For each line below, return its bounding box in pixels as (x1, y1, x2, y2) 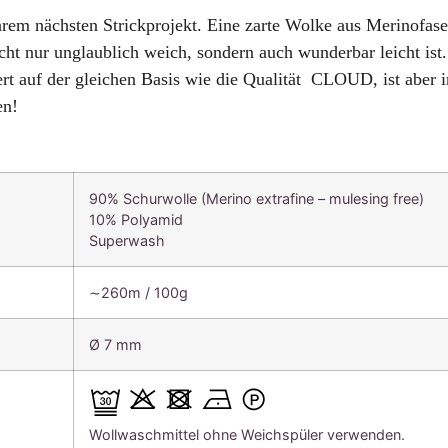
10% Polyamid (89, 211, 184, 229)
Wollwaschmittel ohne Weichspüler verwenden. (89, 426, 406, 444)
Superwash (89, 232, 166, 250)
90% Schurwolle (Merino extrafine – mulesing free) (89, 190, 425, 208)
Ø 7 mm (89, 336, 143, 354)
